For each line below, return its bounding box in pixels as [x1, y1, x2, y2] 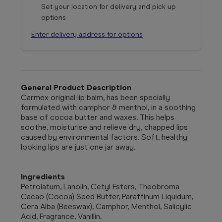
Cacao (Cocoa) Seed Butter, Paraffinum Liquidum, [21, 191, 193, 201]
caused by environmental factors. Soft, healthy [21, 132, 187, 142]
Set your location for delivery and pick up [41, 2, 176, 11]
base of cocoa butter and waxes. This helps [21, 112, 174, 122]
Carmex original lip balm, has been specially [21, 92, 170, 102]
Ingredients [21, 171, 65, 181]
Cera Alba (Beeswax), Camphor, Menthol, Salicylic [21, 201, 192, 211]
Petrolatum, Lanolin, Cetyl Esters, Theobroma [21, 181, 179, 191]
